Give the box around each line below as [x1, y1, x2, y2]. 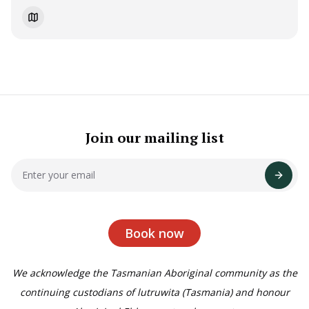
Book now [125, 224, 184, 241]
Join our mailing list [85, 128, 224, 147]
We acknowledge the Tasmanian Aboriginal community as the [12, 266, 297, 279]
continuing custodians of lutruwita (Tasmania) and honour [19, 285, 290, 299]
